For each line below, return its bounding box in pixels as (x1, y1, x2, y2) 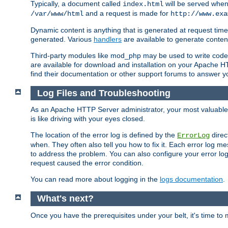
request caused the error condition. (31, 159, 144, 167)
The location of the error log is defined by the (31, 131, 177, 139)
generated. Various (31, 35, 94, 43)
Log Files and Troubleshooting (37, 88, 170, 98)
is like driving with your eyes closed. (31, 115, 145, 123)
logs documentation (160, 175, 223, 184)
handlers (94, 35, 122, 43)
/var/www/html (31, 9, 83, 18)
